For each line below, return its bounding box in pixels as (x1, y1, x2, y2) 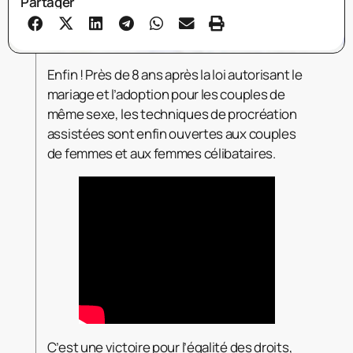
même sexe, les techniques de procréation (46, 104, 297, 123)
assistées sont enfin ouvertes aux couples (46, 124, 296, 143)
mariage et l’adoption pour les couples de (46, 84, 285, 103)
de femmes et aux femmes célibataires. (46, 143, 276, 162)
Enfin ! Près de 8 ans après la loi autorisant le (46, 65, 303, 84)
